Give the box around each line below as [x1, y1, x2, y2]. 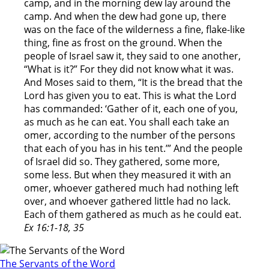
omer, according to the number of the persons [24, 128, 235, 142]
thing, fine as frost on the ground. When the [24, 36, 222, 50]
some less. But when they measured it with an [24, 168, 231, 182]
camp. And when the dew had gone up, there [24, 10, 226, 23]
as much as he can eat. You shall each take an [24, 115, 229, 129]
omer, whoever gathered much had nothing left [24, 181, 239, 195]
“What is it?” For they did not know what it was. [24, 62, 234, 76]
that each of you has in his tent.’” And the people [24, 142, 243, 156]
